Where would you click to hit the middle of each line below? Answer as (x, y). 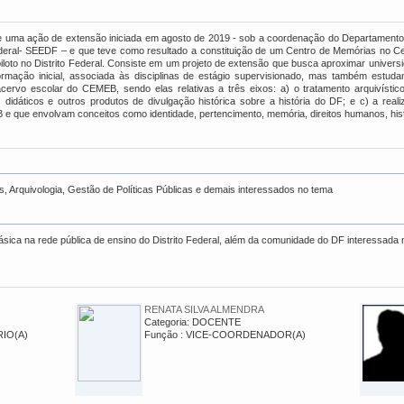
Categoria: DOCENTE (193, 322)
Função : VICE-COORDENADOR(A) (225, 335)
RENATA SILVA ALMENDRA (204, 309)
